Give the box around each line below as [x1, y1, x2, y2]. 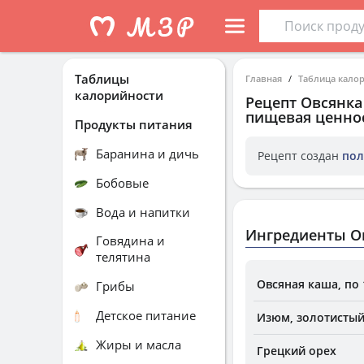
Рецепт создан [258, 148, 342, 163]
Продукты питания [75, 115, 193, 132]
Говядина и [96, 232, 165, 249]
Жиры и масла [96, 336, 181, 353]
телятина [96, 249, 150, 265]
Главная [245, 72, 282, 84]
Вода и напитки [96, 203, 190, 220]
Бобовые [96, 174, 149, 191]
